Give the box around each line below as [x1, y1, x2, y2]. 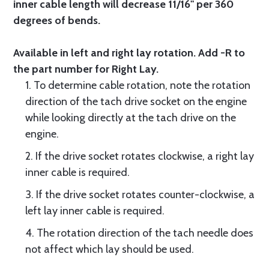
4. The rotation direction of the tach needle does [25, 226, 253, 240]
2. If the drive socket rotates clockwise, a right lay [25, 150, 254, 163]
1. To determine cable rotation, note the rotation [25, 79, 250, 92]
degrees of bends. [13, 14, 100, 27]
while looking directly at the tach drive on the [25, 111, 236, 124]
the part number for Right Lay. [13, 62, 159, 76]
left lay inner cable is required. [25, 204, 165, 217]
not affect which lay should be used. [25, 243, 194, 256]
